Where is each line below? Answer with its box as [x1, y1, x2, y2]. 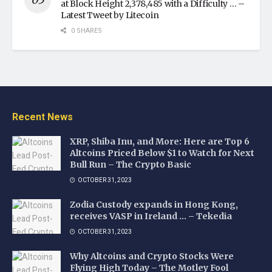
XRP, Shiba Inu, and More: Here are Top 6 [70, 136, 250, 148]
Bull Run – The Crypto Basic [70, 159, 191, 171]
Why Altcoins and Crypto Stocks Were [70, 251, 234, 262]
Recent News [12, 110, 73, 125]
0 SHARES [69, 25, 102, 36]
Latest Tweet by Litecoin [61, 10, 159, 21]
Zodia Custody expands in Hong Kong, [70, 199, 238, 211]
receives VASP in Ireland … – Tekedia [70, 211, 232, 222]
